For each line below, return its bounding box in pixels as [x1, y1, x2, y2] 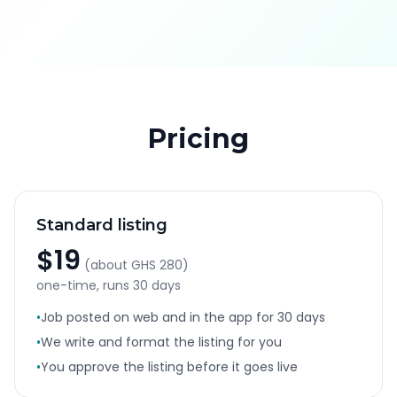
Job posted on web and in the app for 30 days [41, 308, 325, 326]
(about [81, 256, 131, 274]
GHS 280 [131, 256, 183, 274]
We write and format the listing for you [41, 333, 282, 351]
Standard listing [36, 215, 167, 235]
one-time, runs [36, 276, 133, 294]
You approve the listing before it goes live [41, 358, 298, 376]
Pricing [148, 122, 249, 155]
